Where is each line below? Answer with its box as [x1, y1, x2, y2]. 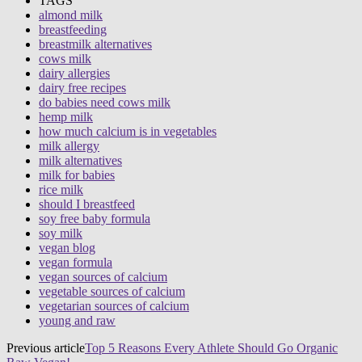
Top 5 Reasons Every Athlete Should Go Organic [85, 340, 338, 355]
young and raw [39, 313, 116, 327]
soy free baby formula [39, 211, 150, 225]
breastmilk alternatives [39, 36, 152, 51]
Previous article [6, 340, 85, 355]
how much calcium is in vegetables [39, 124, 217, 138]
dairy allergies [39, 65, 110, 80]
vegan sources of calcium [39, 269, 167, 284]
